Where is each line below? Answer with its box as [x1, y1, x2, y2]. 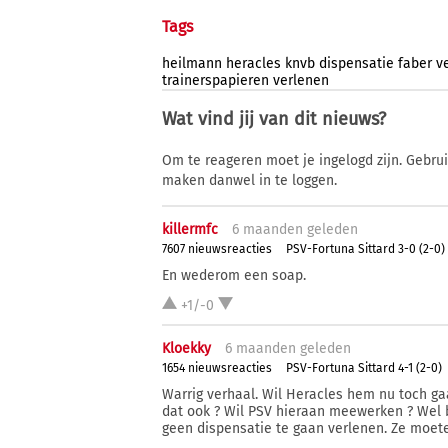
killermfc [162, 221, 218, 239]
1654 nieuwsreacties [162, 360, 272, 375]
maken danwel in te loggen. [162, 172, 337, 190]
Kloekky [162, 340, 211, 358]
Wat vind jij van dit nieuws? [162, 108, 386, 131]
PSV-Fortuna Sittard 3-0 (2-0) [286, 241, 445, 256]
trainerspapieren [162, 72, 269, 90]
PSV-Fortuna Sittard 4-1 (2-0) [286, 360, 442, 375]
